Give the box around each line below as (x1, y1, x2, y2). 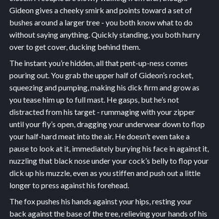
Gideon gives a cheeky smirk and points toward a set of (9, 5, 192, 15)
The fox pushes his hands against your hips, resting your (9, 197, 192, 206)
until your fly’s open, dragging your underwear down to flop (9, 119, 205, 129)
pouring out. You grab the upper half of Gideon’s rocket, (9, 70, 193, 80)
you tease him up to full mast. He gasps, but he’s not (9, 95, 179, 105)
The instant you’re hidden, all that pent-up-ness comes (9, 58, 188, 68)
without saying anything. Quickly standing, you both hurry (9, 30, 200, 40)
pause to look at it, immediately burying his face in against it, (9, 144, 209, 153)
